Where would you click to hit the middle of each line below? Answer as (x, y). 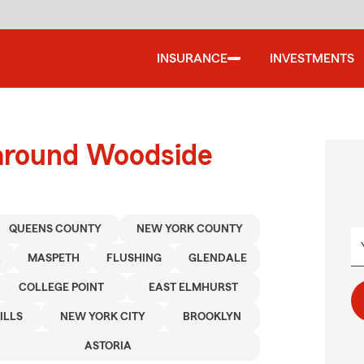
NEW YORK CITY (103, 317)
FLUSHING (134, 258)
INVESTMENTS (312, 58)
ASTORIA (108, 346)
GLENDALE (217, 258)
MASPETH (53, 258)
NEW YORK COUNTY (189, 229)
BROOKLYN (212, 317)
